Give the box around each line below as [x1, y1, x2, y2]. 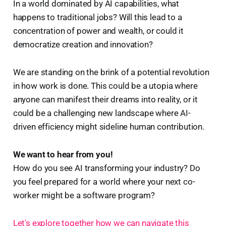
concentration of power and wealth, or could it [13, 25, 184, 36]
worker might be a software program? [13, 190, 155, 200]
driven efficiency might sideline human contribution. [13, 121, 204, 132]
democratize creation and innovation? [13, 39, 153, 49]
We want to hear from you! [13, 149, 113, 159]
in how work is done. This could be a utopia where [13, 80, 198, 91]
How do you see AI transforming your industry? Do [13, 162, 200, 173]
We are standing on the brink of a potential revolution [13, 67, 209, 77]
